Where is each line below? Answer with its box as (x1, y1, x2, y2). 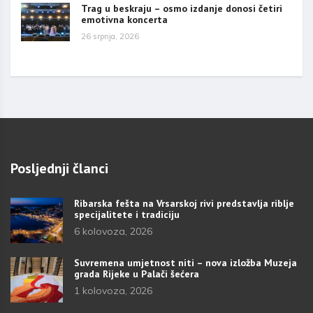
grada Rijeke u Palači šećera (74, 267, 199, 280)
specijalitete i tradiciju (74, 208, 180, 221)
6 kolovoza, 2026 (74, 224, 152, 238)
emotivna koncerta (81, 13, 168, 26)
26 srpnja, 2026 (81, 31, 139, 41)
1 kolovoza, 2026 (74, 284, 152, 297)
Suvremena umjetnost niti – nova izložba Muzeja (74, 256, 297, 269)
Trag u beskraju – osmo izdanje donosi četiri (81, 1, 282, 15)
